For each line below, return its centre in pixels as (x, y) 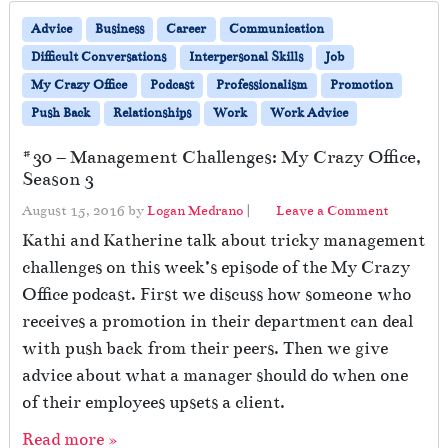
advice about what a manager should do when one (215, 376)
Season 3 (58, 179)
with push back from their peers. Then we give (205, 349)
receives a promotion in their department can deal (217, 322)
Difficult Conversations (99, 57)
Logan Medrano (195, 211)
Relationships (151, 113)
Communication (276, 29)
